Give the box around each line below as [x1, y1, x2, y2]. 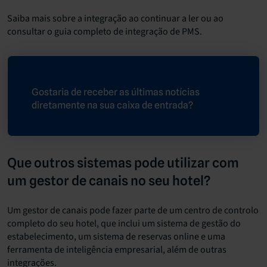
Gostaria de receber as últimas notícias [32, 86, 200, 98]
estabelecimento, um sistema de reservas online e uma [7, 229, 225, 243]
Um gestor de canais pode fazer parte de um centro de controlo [7, 203, 259, 217]
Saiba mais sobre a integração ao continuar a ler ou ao [7, 11, 223, 25]
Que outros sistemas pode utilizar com [7, 154, 239, 170]
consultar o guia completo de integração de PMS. [7, 24, 202, 38]
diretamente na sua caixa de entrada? [32, 99, 193, 111]
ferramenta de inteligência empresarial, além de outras [7, 243, 226, 256]
